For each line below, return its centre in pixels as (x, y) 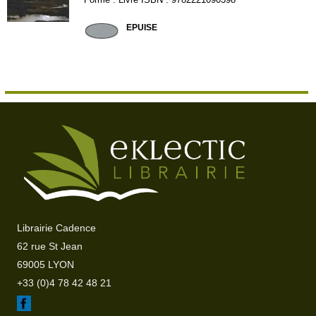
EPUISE (142, 28)
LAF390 (100, 10)
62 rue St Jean (50, 247)
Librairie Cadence (57, 228)
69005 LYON (46, 265)
